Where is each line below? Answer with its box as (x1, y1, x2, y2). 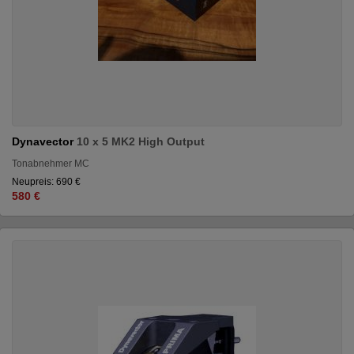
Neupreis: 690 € (12, 175, 81, 187)
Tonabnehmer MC (12, 157, 89, 169)
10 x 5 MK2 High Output (77, 134, 205, 148)
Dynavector (12, 134, 77, 148)
